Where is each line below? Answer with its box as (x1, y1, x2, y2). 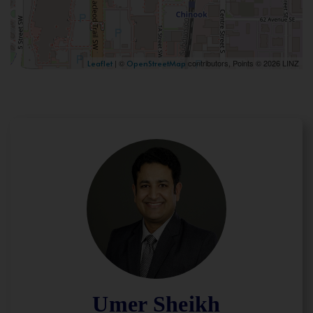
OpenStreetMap (126, 58, 186, 69)
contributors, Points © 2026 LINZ (186, 57, 299, 69)
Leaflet (87, 58, 112, 69)
